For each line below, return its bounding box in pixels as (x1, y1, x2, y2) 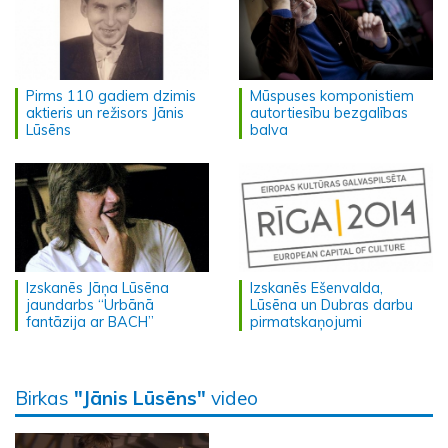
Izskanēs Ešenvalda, (250, 279, 383, 298)
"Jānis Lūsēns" (74, 386, 206, 411)
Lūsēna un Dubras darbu (250, 296, 413, 315)
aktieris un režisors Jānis (26, 104, 184, 123)
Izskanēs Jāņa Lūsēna (26, 279, 169, 298)
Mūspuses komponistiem (250, 87, 414, 106)
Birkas (15, 386, 74, 411)
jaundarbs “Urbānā (26, 296, 154, 315)
